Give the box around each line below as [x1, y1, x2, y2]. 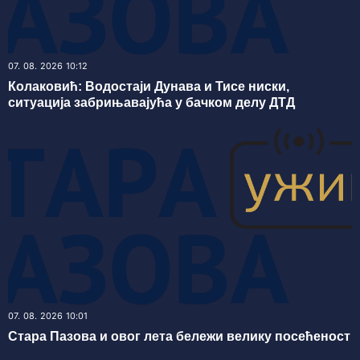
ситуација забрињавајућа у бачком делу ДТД [8, 96, 295, 110]
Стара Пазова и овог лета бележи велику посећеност [8, 329, 350, 344]
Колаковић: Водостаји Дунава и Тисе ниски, [8, 80, 289, 94]
